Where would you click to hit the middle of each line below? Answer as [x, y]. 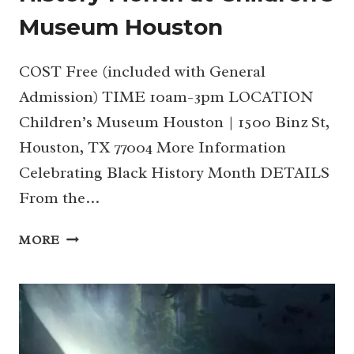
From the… [59, 198]
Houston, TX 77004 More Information [153, 147]
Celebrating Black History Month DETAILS [174, 172]
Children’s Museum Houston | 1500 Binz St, [174, 122]
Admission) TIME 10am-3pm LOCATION [166, 96]
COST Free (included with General [142, 71]
